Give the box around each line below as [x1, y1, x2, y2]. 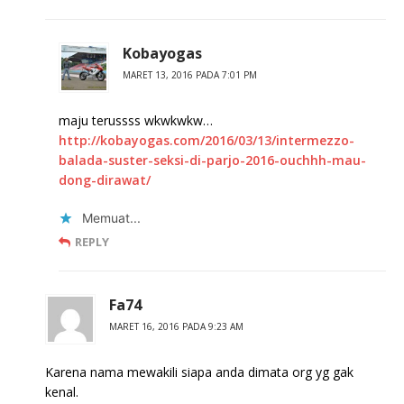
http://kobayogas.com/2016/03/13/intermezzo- [59, 132, 354, 150]
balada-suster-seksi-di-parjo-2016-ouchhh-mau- [59, 151, 366, 170]
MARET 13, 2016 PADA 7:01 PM [123, 69, 257, 82]
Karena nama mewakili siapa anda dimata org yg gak [45, 363, 353, 381]
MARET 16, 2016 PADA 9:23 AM [109, 320, 243, 334]
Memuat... [82, 210, 141, 226]
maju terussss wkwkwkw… [59, 112, 213, 130]
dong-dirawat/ [59, 171, 151, 189]
